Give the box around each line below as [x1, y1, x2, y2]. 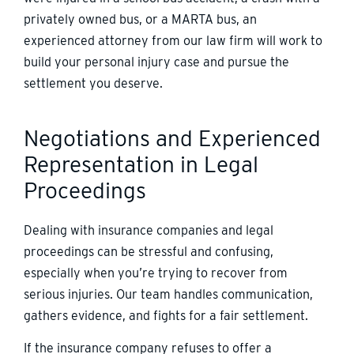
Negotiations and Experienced [24, 124, 321, 152]
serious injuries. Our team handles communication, [24, 286, 313, 302]
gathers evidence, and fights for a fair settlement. [24, 307, 308, 323]
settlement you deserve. [24, 75, 163, 91]
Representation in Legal [24, 150, 258, 178]
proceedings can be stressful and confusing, [24, 243, 273, 259]
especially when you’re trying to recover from [24, 265, 288, 281]
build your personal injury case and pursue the [24, 54, 289, 70]
